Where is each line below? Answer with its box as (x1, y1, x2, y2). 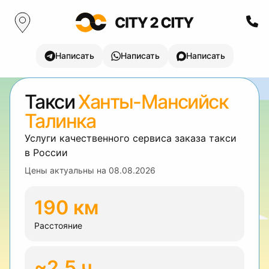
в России (25, 147, 68, 159)
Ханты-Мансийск (78, 90, 229, 113)
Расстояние (34, 220, 82, 231)
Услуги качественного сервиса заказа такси (25, 132, 237, 144)
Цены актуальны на (25, 165, 109, 175)
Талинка (25, 109, 96, 133)
